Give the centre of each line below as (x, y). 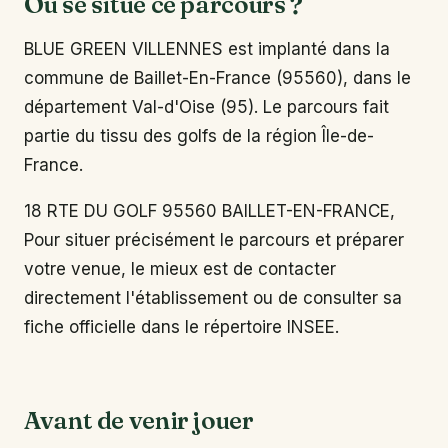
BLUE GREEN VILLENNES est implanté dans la (207, 48)
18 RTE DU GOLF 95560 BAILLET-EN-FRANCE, (209, 211)
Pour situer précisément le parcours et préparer (214, 240)
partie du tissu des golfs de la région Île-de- (199, 135)
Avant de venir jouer (139, 420)
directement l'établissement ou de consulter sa (213, 298)
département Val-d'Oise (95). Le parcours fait (206, 106)
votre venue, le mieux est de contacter (180, 269)
